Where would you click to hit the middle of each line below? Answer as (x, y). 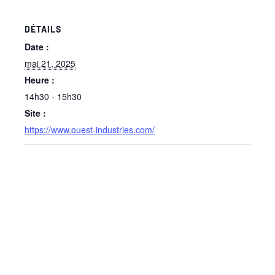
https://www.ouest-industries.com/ (90, 129)
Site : (35, 113)
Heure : (40, 79)
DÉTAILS (43, 29)
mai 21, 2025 (50, 63)
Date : (37, 46)
